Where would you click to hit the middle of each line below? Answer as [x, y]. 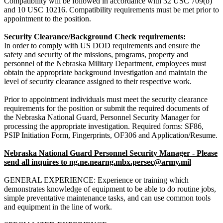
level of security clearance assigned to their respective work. [98, 82]
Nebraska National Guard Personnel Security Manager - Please [111, 153]
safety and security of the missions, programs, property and [96, 55]
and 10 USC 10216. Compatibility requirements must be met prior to [111, 10]
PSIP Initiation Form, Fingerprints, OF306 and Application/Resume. [111, 135]
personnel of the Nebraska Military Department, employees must [105, 64]
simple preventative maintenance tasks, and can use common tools [107, 198]
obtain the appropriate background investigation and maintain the [106, 73]
